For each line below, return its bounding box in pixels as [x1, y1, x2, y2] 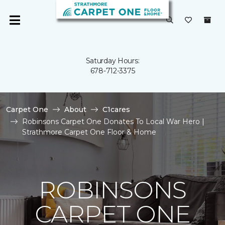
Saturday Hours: [85, 56, 140, 65]
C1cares [102, 105, 130, 114]
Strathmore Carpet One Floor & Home [22, 128, 156, 137]
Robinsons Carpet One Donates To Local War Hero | [22, 117, 204, 126]
